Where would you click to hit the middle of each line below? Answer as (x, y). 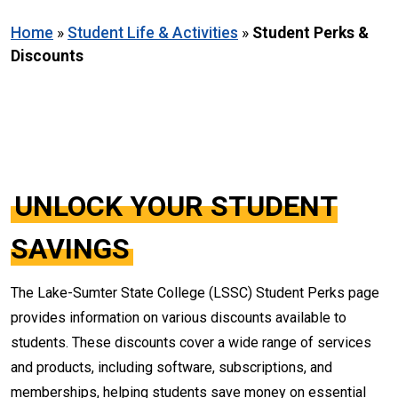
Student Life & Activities (153, 33)
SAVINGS (70, 249)
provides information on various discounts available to (179, 318)
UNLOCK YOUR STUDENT (176, 206)
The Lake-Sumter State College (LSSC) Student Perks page (195, 293)
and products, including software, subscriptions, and (171, 367)
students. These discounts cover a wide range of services (191, 342)
